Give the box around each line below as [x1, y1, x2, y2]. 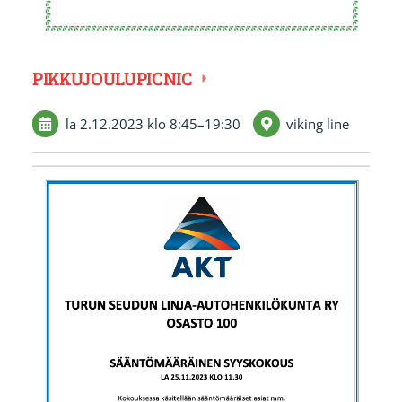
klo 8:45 [146, 114, 197, 133]
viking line [286, 114, 350, 133]
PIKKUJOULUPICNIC [31, 65, 197, 92]
